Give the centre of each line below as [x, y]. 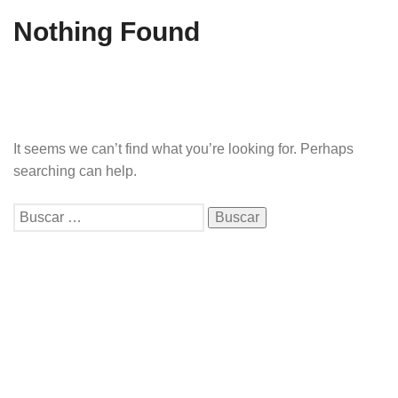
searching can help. [75, 171]
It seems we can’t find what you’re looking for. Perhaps [183, 148]
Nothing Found [107, 31]
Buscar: [36, 213]
